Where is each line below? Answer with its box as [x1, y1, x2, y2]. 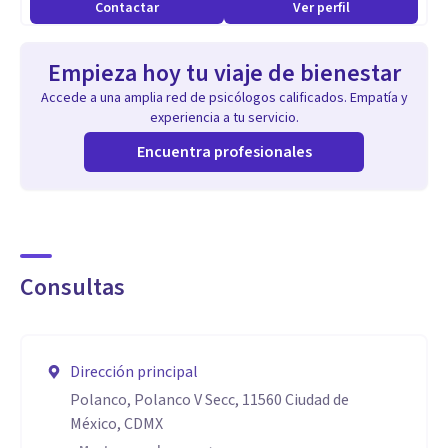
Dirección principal [70, 361, 198, 383]
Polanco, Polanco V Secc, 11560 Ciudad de [70, 389, 349, 411]
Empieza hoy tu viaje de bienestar [47, 56, 401, 91]
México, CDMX [70, 413, 163, 435]
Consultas [20, 270, 125, 305]
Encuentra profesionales [136, 141, 312, 163]
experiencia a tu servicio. [149, 108, 299, 128]
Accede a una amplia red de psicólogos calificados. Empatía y [40, 88, 408, 108]
